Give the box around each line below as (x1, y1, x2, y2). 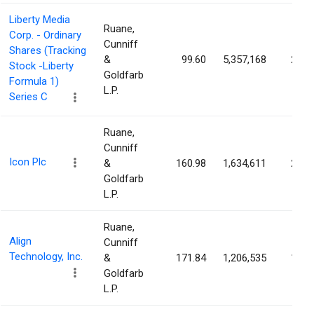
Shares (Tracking (9, 44, 86, 57)
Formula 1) (9, 75, 59, 88)
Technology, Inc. (9, 250, 83, 264)
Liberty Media (9, 13, 70, 27)
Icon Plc (9, 156, 46, 169)
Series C (9, 90, 48, 104)
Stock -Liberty (9, 60, 74, 73)
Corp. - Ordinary (9, 29, 81, 42)
